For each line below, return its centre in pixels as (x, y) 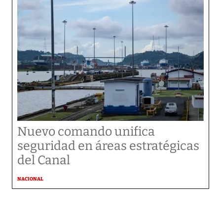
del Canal (44, 160)
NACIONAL (30, 179)
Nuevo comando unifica (86, 132)
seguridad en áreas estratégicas (108, 146)
